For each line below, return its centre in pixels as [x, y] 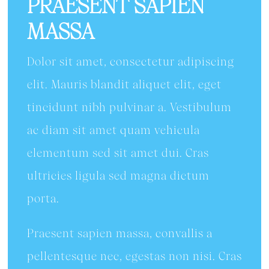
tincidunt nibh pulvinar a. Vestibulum [129, 107]
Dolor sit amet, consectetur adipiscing [130, 61]
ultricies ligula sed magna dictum [118, 175]
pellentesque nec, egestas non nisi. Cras [134, 256]
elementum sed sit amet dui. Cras [118, 153]
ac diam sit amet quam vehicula [113, 130]
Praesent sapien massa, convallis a [119, 233]
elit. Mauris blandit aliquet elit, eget [124, 84]
